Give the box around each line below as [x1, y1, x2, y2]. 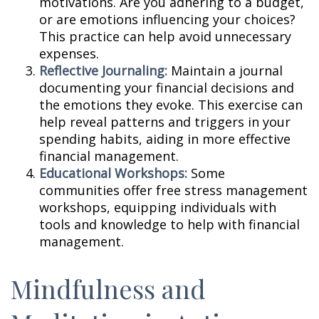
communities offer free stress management [39, 182, 308, 199]
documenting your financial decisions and [39, 79, 294, 96]
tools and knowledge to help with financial [39, 216, 300, 233]
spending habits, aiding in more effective [39, 130, 291, 147]
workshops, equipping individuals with [39, 199, 276, 216]
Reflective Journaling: [39, 62, 167, 79]
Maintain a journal [167, 62, 283, 79]
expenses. [39, 45, 99, 62]
